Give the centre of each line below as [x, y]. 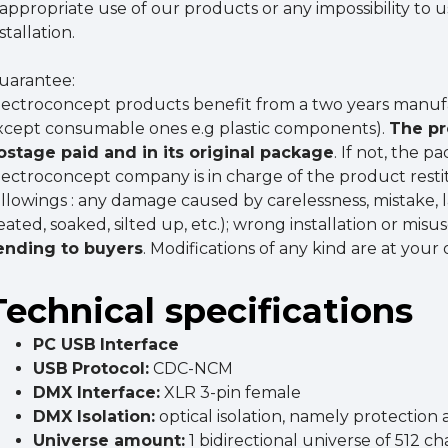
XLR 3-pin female [231, 393]
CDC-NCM [191, 369]
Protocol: [111, 369]
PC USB [65, 345]
